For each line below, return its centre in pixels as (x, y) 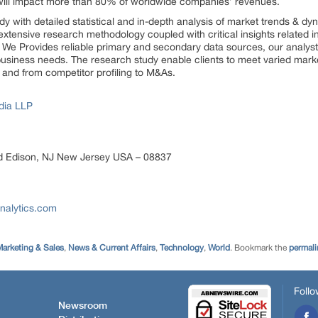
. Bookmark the (259, 248)
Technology (182, 248)
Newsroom (83, 306)
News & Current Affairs (112, 248)
